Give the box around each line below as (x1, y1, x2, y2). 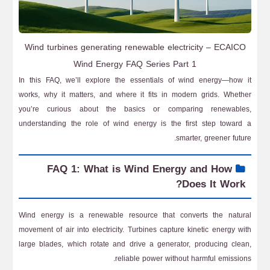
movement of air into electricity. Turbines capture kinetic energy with (19, 223, 251, 236)
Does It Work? (182, 174, 245, 193)
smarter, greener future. (176, 131, 251, 145)
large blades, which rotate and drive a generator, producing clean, (19, 237, 251, 251)
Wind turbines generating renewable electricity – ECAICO (24, 39, 246, 55)
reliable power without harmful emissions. (115, 252, 251, 265)
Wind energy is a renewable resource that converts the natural (19, 209, 251, 222)
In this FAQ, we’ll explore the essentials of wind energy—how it (19, 74, 251, 87)
